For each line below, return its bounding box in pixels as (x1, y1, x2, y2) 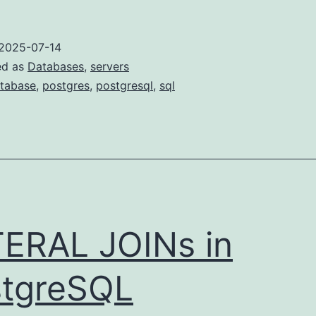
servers (90, 59, 129, 74)
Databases (28, 59, 84, 74)
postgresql (96, 78, 153, 93)
